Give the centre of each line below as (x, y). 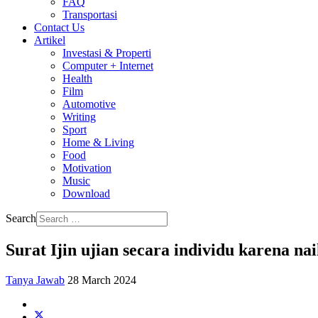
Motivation (87, 168)
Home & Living (98, 142)
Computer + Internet (108, 66)
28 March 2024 (102, 280)
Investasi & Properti (107, 53)
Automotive (89, 104)
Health (77, 78)
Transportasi (90, 15)
